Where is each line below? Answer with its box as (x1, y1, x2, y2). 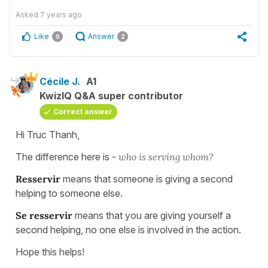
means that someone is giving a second (63, 172, 233, 185)
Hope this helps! (16, 245, 84, 258)
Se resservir (16, 209, 72, 221)
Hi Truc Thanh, (16, 128, 80, 141)
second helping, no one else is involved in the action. (16, 223, 241, 236)
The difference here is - (16, 150, 118, 163)
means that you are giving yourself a (75, 209, 231, 221)
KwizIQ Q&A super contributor (39, 89, 183, 102)
